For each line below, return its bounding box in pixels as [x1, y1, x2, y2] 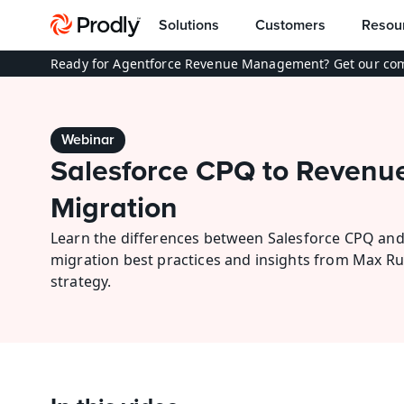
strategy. [50, 271, 112, 291]
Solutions [159, 15, 219, 34]
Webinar [61, 131, 115, 149]
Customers [255, 15, 326, 34]
